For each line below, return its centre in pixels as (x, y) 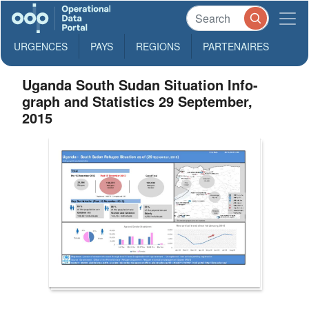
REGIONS (158, 46)
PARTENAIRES (236, 46)
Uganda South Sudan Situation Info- (140, 84)
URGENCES (41, 46)
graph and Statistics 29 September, (138, 101)
